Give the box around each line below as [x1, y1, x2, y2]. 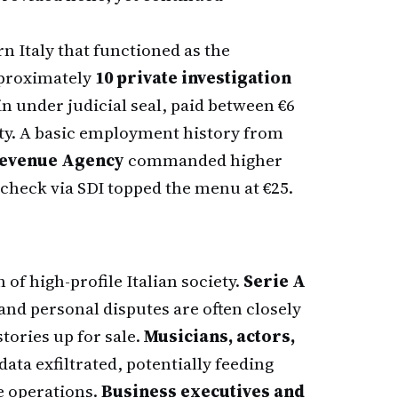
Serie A [243, 269, 306, 292]
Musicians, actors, [144, 324, 295, 347]
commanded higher [124, 148, 283, 171]
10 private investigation [95, 66, 291, 89]
